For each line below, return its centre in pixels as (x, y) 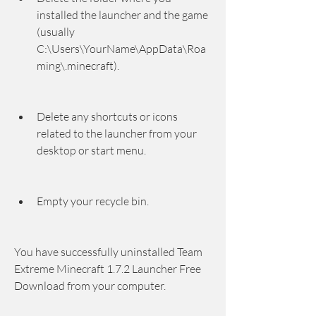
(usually (56, 32)
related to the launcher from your (117, 133)
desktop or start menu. (91, 150)
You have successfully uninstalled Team (108, 252)
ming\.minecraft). (78, 66)
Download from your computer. (90, 286)
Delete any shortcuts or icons (107, 116)
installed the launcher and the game (122, 15)
